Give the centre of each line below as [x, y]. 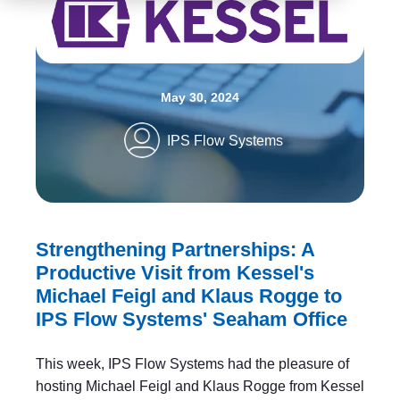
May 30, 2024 [200, 98]
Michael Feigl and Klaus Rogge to [189, 296]
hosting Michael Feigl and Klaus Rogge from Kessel [200, 387]
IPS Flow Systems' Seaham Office [192, 320]
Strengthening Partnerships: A [175, 250]
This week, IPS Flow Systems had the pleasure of [192, 364]
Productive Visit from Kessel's [175, 273]
